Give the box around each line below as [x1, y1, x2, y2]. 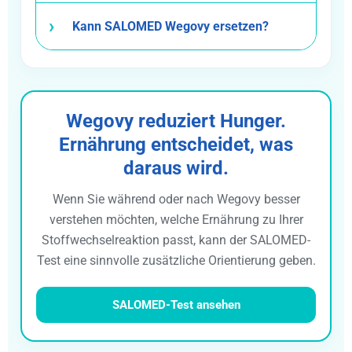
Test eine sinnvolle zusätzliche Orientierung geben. [36, 252, 316, 268]
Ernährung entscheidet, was [59, 133, 293, 156]
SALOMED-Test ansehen [112, 297, 240, 312]
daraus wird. [123, 156, 229, 179]
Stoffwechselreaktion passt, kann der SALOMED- [42, 232, 310, 247]
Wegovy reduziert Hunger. [66, 109, 286, 132]
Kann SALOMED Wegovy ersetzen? [72, 18, 269, 34]
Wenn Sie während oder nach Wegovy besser [52, 191, 300, 207]
